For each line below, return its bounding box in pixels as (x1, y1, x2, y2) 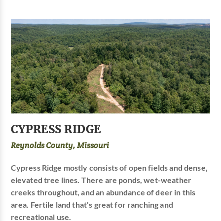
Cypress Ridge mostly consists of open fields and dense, (10, 163, 208, 172)
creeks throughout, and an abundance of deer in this (10, 187, 196, 197)
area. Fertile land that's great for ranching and (10, 200, 173, 209)
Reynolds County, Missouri (10, 140, 109, 150)
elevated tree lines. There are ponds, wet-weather (10, 175, 191, 184)
